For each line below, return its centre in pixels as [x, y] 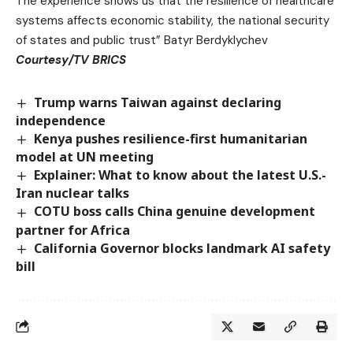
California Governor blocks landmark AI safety [182, 248]
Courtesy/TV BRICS [71, 60]
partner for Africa [73, 230]
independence [61, 121]
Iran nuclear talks [72, 193]
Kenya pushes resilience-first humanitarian [171, 139]
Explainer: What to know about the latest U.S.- [180, 175]
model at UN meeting [85, 157]
